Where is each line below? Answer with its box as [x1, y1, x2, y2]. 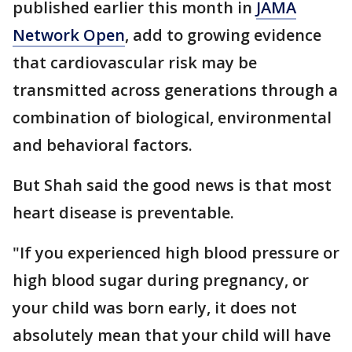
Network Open [13, 24, 125, 46]
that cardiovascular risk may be [13, 51, 257, 73]
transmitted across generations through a [13, 79, 338, 101]
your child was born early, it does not [13, 296, 297, 318]
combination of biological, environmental [13, 106, 332, 128]
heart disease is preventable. [13, 201, 238, 223]
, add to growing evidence [125, 24, 321, 46]
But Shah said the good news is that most [13, 174, 332, 196]
